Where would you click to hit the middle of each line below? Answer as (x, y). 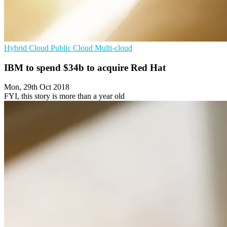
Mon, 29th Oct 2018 (37, 87)
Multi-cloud (113, 48)
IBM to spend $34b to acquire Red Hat (85, 67)
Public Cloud (73, 48)
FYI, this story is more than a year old (64, 96)
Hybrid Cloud (27, 48)
